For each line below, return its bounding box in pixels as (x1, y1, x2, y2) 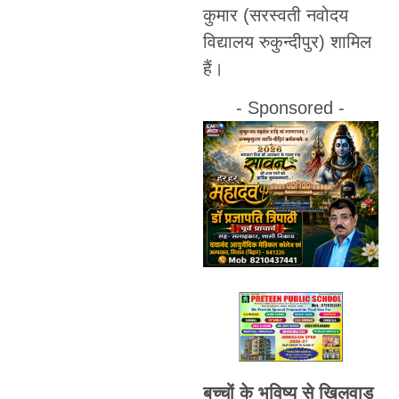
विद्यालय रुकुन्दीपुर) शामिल (202, 31, 371, 52)
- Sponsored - (236, 98, 346, 118)
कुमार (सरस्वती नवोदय (202, 4, 348, 25)
